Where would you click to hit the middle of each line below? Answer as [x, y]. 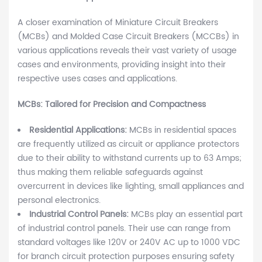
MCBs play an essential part [186, 215]
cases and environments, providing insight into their [122, 65]
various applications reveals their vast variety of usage [127, 51]
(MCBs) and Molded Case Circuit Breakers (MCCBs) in [128, 37]
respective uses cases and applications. [97, 79]
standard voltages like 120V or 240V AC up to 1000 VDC [129, 243]
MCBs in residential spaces [182, 130]
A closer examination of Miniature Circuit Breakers [118, 23]
